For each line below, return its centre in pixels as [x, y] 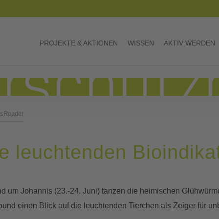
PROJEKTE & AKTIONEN [79, 43]
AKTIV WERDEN [189, 43]
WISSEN [141, 43]
